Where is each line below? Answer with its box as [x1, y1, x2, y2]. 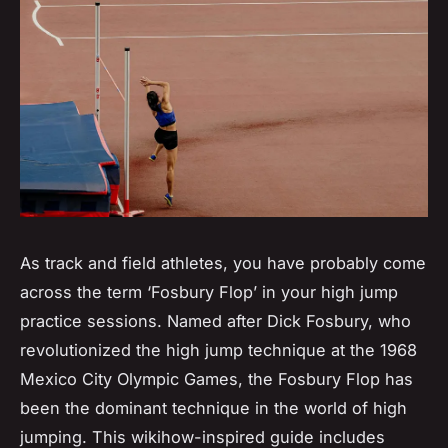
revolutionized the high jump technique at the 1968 [20, 339, 417, 360]
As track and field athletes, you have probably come [20, 252, 426, 273]
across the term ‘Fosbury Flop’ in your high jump [20, 281, 398, 302]
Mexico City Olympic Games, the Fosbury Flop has [20, 368, 413, 389]
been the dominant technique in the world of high [20, 397, 407, 418]
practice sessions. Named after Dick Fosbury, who [20, 310, 411, 331]
